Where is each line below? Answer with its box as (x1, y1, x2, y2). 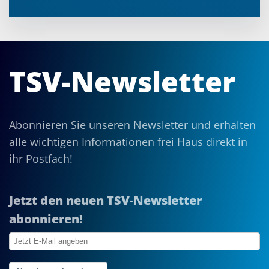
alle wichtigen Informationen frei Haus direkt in (9, 134, 247, 150)
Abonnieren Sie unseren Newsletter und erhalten (9, 118, 256, 133)
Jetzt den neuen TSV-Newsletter (9, 192, 202, 209)
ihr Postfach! (9, 151, 73, 166)
